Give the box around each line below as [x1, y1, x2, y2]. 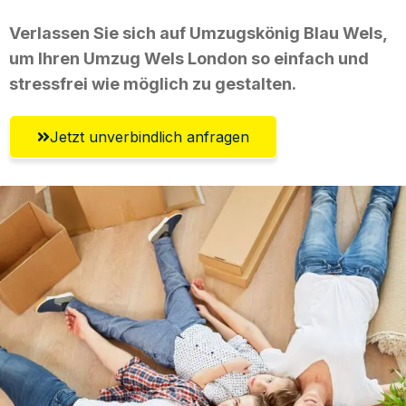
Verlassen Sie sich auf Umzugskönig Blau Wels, [9, 23, 387, 43]
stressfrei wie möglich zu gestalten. [9, 73, 296, 93]
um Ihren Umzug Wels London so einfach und [9, 48, 369, 68]
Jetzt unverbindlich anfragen [50, 127, 249, 146]
